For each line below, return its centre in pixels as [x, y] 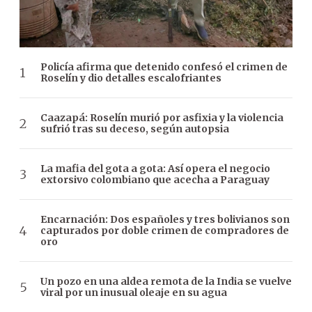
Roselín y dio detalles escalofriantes [131, 78]
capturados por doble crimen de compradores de [165, 231]
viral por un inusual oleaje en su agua [134, 293]
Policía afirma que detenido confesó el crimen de [164, 67]
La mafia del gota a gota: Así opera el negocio [155, 169]
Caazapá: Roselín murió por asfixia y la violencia [162, 118]
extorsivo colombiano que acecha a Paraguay [155, 180]
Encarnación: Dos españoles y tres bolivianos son [165, 220]
